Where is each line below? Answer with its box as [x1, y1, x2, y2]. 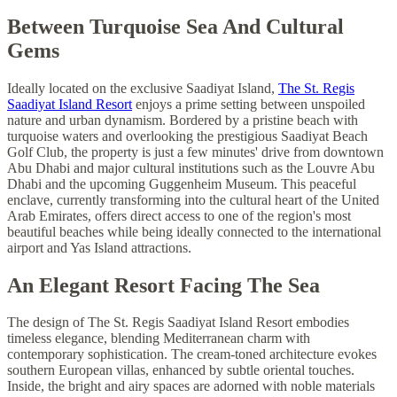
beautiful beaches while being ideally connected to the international [7, 223, 381, 239]
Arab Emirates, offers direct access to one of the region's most [7, 207, 351, 223]
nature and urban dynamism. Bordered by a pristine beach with [7, 112, 358, 128]
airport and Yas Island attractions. [7, 239, 191, 255]
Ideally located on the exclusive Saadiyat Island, [7, 80, 278, 96]
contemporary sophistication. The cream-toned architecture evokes [7, 346, 377, 362]
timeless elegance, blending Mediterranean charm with [7, 331, 310, 346]
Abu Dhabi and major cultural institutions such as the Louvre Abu [7, 160, 375, 175]
